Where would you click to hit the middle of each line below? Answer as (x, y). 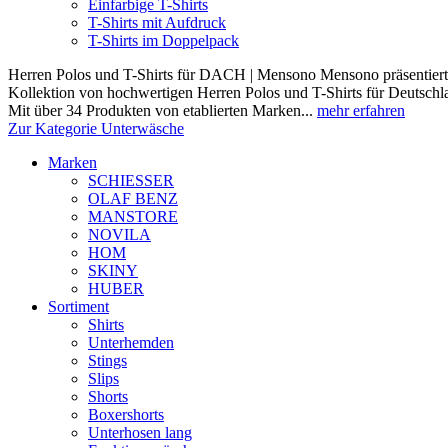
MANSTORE (133, 216)
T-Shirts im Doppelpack (163, 40)
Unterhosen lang (140, 432)
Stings (107, 360)
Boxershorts (126, 414)
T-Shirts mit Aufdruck (157, 22)
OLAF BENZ (133, 198)
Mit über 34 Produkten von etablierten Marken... (162, 110)
